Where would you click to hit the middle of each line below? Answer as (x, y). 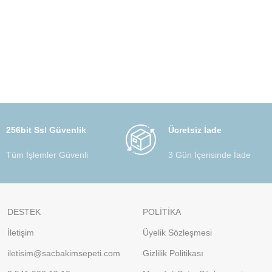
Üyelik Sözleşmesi (177, 233)
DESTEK (24, 212)
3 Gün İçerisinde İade (209, 155)
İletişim (20, 233)
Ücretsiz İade (195, 130)
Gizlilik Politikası (173, 253)
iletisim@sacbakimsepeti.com (63, 253)
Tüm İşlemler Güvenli (47, 155)
